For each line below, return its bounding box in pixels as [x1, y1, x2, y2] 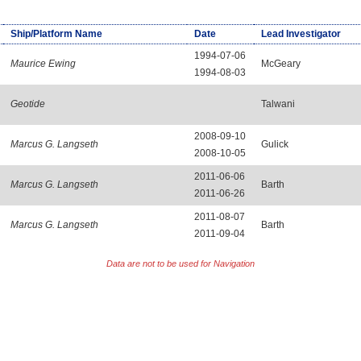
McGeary [260, 57, 301, 69]
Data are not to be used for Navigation [106, 259, 255, 269]
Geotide [10, 98, 45, 110]
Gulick [260, 138, 288, 150]
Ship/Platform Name [10, 27, 102, 39]
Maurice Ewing [10, 57, 76, 69]
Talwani [260, 98, 295, 110]
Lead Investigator [260, 27, 341, 39]
